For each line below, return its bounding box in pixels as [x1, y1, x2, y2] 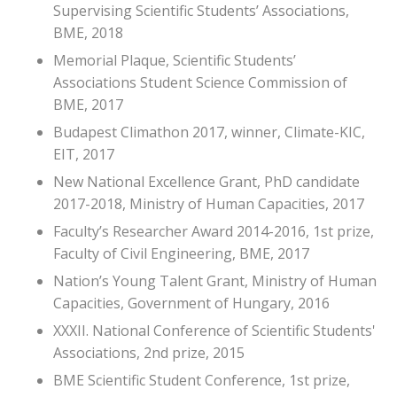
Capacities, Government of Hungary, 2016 [53, 292, 330, 313]
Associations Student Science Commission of [53, 72, 347, 92]
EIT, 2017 [53, 144, 114, 164]
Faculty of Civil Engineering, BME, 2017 [53, 243, 309, 263]
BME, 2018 [53, 22, 123, 43]
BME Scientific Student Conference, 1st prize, [53, 370, 350, 390]
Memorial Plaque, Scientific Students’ [53, 50, 296, 70]
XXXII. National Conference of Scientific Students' [53, 320, 376, 340]
